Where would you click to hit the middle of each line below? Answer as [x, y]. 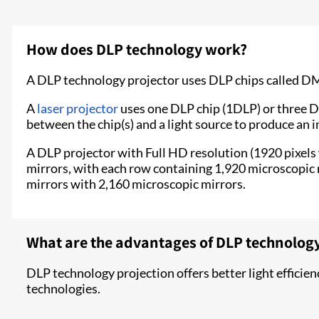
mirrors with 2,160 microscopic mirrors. [136, 184]
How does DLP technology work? [137, 49]
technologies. [63, 289]
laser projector [78, 109]
